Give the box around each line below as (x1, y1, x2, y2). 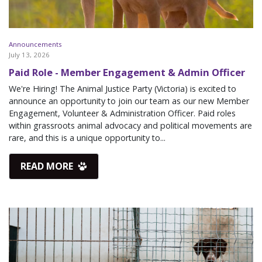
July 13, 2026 (9, 50, 50, 59)
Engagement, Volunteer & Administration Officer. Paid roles (9, 107, 236, 119)
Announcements (9, 39, 61, 49)
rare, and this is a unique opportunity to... (9, 132, 166, 143)
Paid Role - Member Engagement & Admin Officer (9, 65, 245, 79)
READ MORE (20, 160, 76, 173)
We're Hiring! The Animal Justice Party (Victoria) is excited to (9, 82, 236, 94)
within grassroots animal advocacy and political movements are (9, 119, 252, 131)
